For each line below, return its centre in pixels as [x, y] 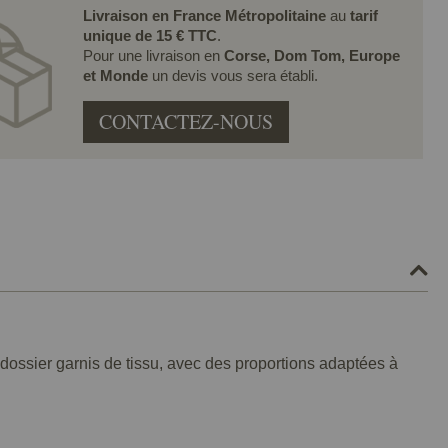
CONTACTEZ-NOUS [185, 121]
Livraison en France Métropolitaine [204, 15]
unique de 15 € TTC [149, 35]
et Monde [117, 75]
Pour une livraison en [153, 55]
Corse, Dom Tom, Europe [311, 55]
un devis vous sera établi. [234, 75]
